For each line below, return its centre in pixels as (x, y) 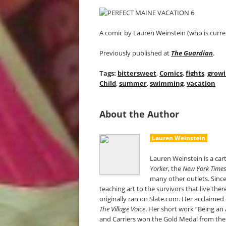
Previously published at (135, 53)
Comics (171, 73)
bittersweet (137, 73)
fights (195, 73)
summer (133, 83)
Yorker (159, 168)
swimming (167, 83)
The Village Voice (122, 209)
